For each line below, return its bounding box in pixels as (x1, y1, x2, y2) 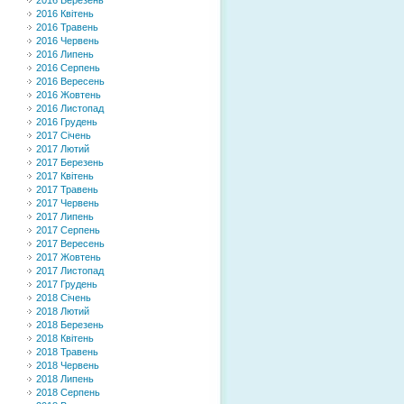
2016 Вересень (36, 76, 105, 87)
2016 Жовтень (36, 89, 101, 100)
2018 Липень (36, 373, 94, 384)
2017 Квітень (36, 170, 94, 181)
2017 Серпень (36, 225, 100, 235)
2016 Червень (36, 35, 99, 46)
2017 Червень (36, 197, 99, 208)
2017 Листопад (36, 265, 104, 276)
